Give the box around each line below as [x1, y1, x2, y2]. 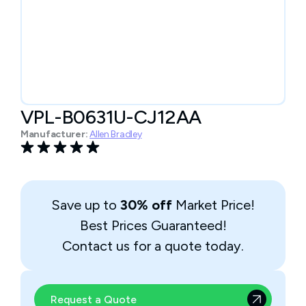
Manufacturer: [20, 128, 88, 140]
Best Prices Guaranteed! [79, 217, 227, 234]
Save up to [51, 197, 120, 213]
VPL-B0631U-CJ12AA [20, 105, 201, 128]
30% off [120, 197, 172, 213]
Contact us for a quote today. [62, 238, 244, 254]
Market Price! [172, 197, 255, 213]
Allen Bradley [89, 128, 142, 140]
